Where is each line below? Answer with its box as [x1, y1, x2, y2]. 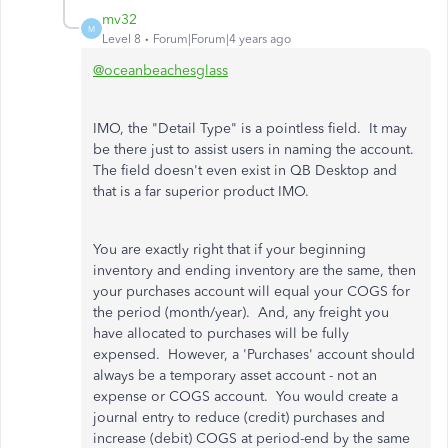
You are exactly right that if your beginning [93, 241, 366, 258]
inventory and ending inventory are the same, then [93, 262, 416, 279]
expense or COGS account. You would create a [93, 388, 398, 405]
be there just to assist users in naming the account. [93, 141, 418, 158]
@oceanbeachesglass [93, 62, 228, 79]
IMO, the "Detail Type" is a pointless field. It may [93, 120, 407, 137]
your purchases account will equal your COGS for [93, 283, 410, 300]
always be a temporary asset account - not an [93, 367, 377, 384]
